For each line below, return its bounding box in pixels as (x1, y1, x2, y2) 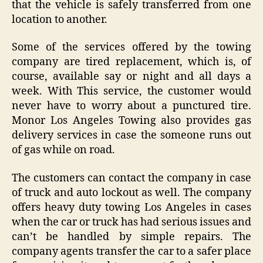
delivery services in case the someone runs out (12, 129, 251, 143)
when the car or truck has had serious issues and (12, 215, 251, 229)
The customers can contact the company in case (12, 171, 251, 185)
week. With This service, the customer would (12, 85, 251, 99)
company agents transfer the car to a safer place (12, 244, 251, 258)
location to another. (12, 12, 107, 26)
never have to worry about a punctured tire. (12, 99, 251, 113)
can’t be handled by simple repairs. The (12, 230, 251, 244)
